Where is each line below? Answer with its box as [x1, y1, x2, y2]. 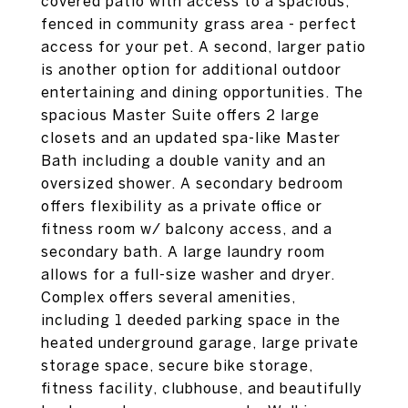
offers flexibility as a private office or [41, 198, 322, 214]
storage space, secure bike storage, [41, 357, 313, 373]
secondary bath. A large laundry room [41, 243, 325, 260]
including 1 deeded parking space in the [41, 311, 341, 328]
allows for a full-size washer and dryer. [41, 266, 335, 282]
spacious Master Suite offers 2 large [41, 107, 320, 123]
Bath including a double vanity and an [41, 152, 326, 168]
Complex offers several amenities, [41, 289, 296, 305]
